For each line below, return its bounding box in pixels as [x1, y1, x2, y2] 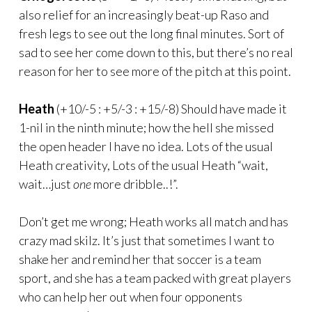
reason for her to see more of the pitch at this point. [19, 63, 291, 79]
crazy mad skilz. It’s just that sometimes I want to [19, 232, 274, 248]
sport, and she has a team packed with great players [19, 270, 291, 286]
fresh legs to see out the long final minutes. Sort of [19, 25, 284, 41]
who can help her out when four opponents [19, 288, 242, 304]
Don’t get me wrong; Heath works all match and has [19, 213, 288, 229]
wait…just [19, 175, 73, 192]
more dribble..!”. [91, 175, 178, 192]
